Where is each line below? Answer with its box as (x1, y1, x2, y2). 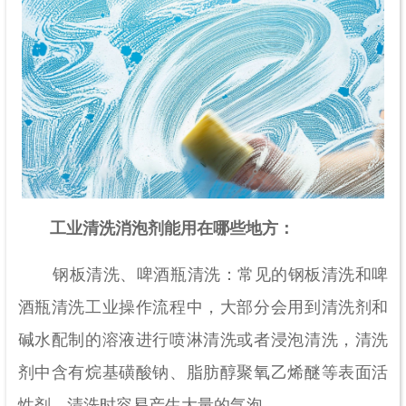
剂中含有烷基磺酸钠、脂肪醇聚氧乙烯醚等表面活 (17, 363, 389, 382)
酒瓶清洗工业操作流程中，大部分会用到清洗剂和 (17, 298, 389, 317)
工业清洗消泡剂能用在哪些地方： (49, 219, 295, 238)
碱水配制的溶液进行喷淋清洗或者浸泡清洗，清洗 (17, 331, 389, 350)
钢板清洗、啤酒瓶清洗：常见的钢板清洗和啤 (17, 266, 389, 285)
